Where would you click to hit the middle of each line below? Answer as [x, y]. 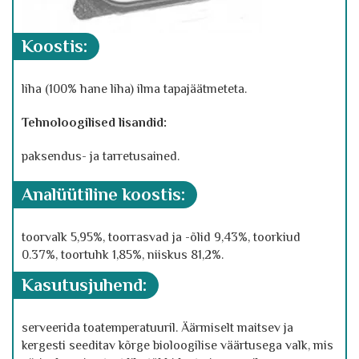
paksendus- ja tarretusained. [101, 156]
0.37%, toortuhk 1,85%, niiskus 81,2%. [123, 255]
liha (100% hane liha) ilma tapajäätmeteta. [134, 89]
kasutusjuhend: [90, 285]
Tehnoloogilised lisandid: [94, 123]
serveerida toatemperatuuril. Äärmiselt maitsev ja [157, 328]
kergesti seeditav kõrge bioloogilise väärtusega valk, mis [177, 345]
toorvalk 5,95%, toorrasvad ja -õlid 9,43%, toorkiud [161, 237]
